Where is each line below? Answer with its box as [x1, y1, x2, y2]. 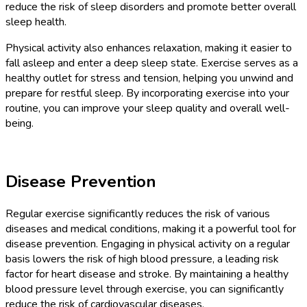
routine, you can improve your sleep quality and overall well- [5, 100, 290, 116]
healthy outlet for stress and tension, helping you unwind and [5, 70, 293, 86]
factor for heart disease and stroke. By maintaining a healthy [5, 266, 288, 282]
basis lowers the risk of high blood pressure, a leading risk [5, 251, 279, 267]
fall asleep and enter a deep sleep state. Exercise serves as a [5, 55, 298, 71]
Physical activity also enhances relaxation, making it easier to [5, 40, 292, 56]
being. [5, 115, 34, 131]
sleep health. [5, 14, 66, 29]
